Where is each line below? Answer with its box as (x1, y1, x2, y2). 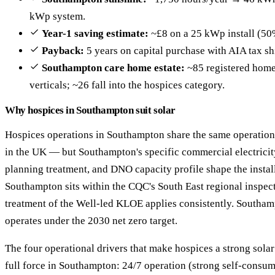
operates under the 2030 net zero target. (5, 215, 177, 227)
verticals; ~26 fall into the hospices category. (29, 79, 225, 91)
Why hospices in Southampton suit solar (5, 104, 176, 117)
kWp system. (29, 10, 85, 23)
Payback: (42, 45, 84, 57)
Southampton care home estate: (42, 62, 185, 74)
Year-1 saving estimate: (42, 28, 149, 40)
